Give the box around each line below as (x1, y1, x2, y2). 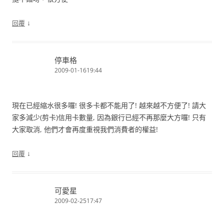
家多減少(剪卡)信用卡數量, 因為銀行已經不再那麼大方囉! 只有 (12, 112, 206, 122)
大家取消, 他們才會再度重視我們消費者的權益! (12, 124, 158, 134)
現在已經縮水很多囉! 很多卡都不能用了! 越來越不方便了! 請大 (12, 100, 206, 110)
